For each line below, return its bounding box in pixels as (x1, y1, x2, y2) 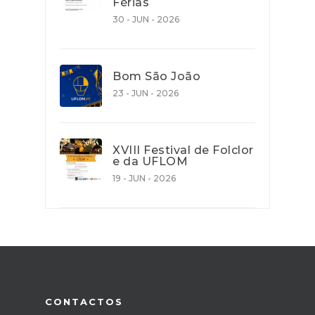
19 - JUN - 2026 (112, 173, 176, 184)
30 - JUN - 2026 (112, 14, 179, 25)
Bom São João (112, 70, 200, 84)
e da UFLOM (112, 155, 188, 169)
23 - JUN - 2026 (112, 88, 179, 99)
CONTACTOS (45, 296, 123, 308)
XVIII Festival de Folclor (112, 143, 254, 157)
